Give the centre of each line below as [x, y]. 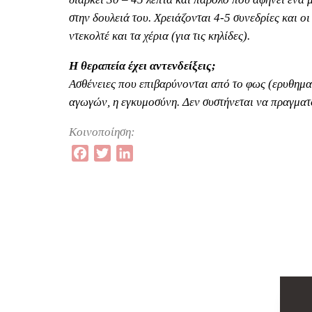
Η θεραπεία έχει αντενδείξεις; [142, 66]
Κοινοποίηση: [102, 132]
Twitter [126, 153]
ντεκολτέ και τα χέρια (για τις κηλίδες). [159, 36]
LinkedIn [152, 153]
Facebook [110, 153]
